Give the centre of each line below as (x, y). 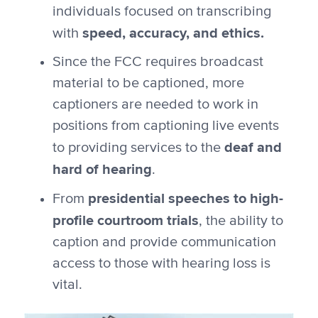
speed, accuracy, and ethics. (173, 33)
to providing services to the (138, 148)
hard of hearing (102, 169)
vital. (67, 285)
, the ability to (241, 221)
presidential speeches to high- (185, 198)
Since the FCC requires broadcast (158, 62)
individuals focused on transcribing (161, 12)
